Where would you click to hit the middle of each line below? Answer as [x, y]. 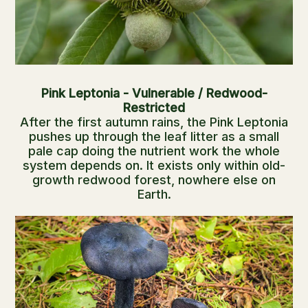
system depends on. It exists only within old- [154, 165]
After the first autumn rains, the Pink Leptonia [154, 122]
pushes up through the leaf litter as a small [154, 136]
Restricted [154, 107]
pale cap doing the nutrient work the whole [154, 151]
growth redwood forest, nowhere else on [154, 179]
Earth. [154, 194]
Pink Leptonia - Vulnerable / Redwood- [154, 93]
